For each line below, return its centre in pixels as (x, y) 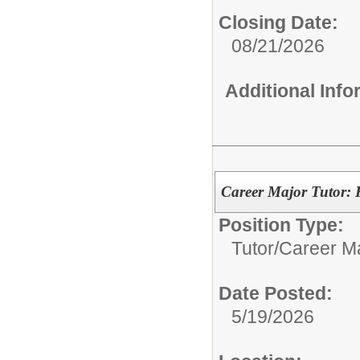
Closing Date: (278, 22)
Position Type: (281, 225)
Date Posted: (276, 293)
